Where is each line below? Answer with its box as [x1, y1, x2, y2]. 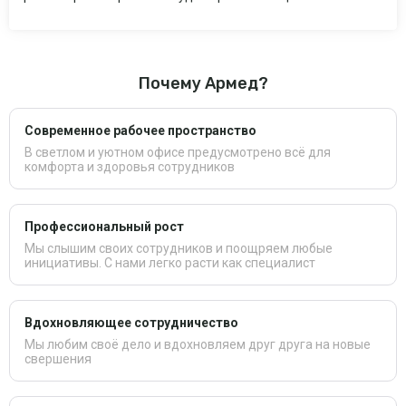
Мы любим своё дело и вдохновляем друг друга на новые [24, 337, 371, 353]
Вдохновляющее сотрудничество [24, 315, 238, 331]
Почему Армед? [138, 73, 268, 94]
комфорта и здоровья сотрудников [24, 159, 235, 175]
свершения [24, 352, 92, 367]
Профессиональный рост [24, 219, 184, 235]
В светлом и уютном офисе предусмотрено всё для [24, 145, 331, 160]
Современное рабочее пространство [24, 123, 256, 139]
